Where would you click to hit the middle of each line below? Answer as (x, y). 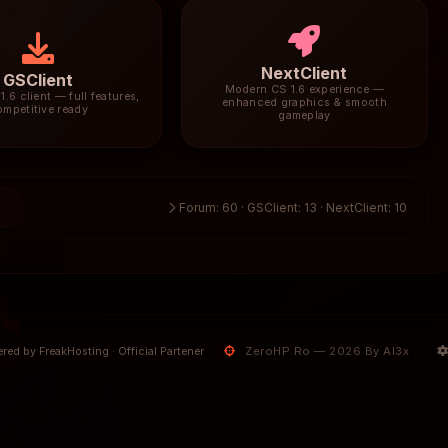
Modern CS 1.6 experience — (304, 90)
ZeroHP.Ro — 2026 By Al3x (327, 351)
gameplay (304, 116)
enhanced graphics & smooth (304, 103)
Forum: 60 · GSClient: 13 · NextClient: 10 (291, 208)
